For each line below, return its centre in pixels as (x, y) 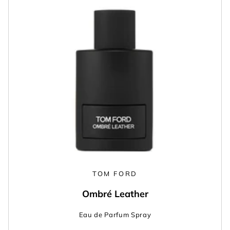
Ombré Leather (115, 194)
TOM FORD (115, 174)
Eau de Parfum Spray (115, 215)
